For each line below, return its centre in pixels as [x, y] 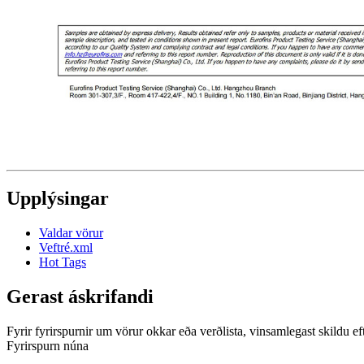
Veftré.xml [66, 247]
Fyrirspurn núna [48, 345]
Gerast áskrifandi [80, 296]
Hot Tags [63, 262]
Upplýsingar [58, 198]
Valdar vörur [71, 232]
